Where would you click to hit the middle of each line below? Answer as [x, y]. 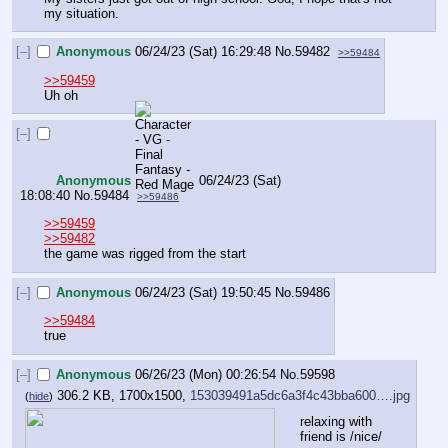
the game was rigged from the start [145, 254]
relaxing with [336, 422]
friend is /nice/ [341, 437]
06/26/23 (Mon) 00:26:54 [206, 374]
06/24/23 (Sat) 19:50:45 [203, 292]
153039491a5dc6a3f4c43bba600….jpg [300, 396]
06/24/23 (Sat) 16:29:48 [203, 52]
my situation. [81, 13]
